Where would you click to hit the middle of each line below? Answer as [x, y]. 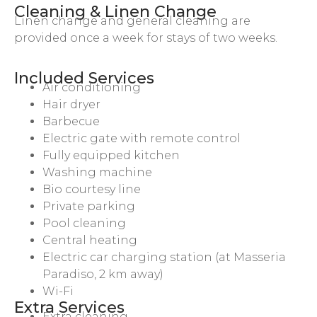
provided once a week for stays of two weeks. [146, 38]
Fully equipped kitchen [111, 156]
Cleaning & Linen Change [115, 11]
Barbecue [71, 122]
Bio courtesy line [92, 190]
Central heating [90, 241]
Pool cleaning [84, 224]
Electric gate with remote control [142, 139]
